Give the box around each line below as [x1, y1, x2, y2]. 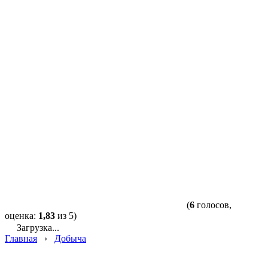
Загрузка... [14, 222, 59, 233]
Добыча [54, 233, 86, 243]
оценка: [5, 210, 38, 221]
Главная [5, 233, 37, 243]
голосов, [194, 199, 232, 210]
